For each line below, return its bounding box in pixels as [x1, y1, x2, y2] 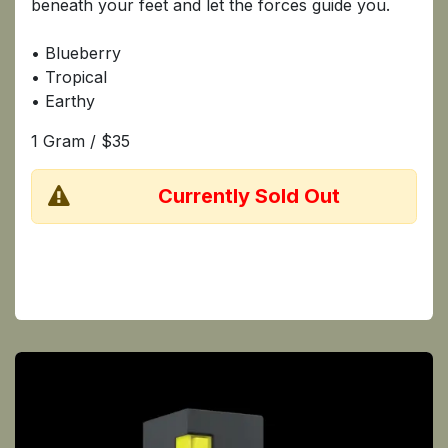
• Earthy [31, 90, 100, 111]
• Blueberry [31, 42, 121, 63]
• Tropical [31, 66, 107, 87]
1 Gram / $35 [31, 130, 135, 151]
